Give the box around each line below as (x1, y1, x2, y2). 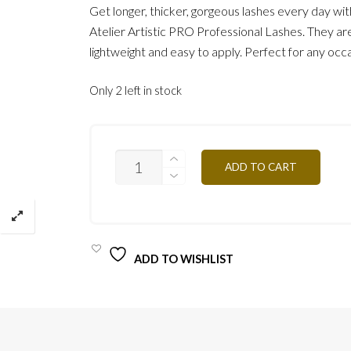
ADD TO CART (225, 160, 298, 173)
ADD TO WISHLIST (134, 251, 234, 266)
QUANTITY (114, 204, 176, 219)
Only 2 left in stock (89, 82, 183, 97)
